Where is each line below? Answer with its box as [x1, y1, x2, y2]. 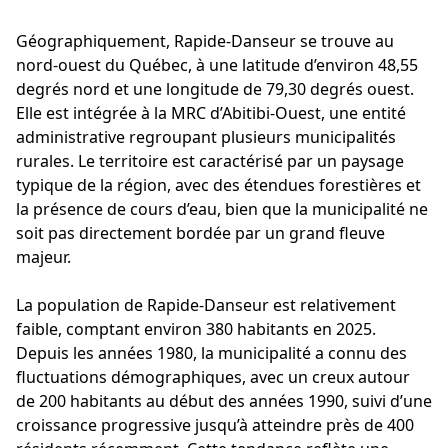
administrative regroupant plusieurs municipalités [16, 125, 396, 148]
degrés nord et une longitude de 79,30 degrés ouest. [16, 77, 414, 100]
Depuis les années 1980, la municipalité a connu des [16, 341, 407, 364]
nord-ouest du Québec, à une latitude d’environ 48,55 [16, 53, 418, 76]
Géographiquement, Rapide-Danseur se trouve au [16, 29, 394, 52]
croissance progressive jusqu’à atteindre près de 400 [16, 413, 414, 436]
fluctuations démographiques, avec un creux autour [16, 365, 410, 388]
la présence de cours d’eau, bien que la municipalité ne [16, 197, 428, 220]
